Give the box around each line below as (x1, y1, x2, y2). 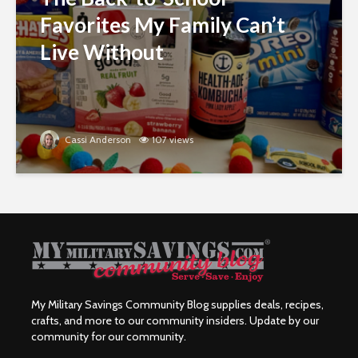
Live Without (40, 39, 164, 66)
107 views (152, 133, 193, 146)
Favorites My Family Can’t (40, 12, 285, 38)
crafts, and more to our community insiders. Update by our (31, 313, 319, 328)
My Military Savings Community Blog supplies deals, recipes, (31, 297, 324, 312)
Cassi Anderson (62, 133, 131, 146)
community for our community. (31, 329, 186, 344)
